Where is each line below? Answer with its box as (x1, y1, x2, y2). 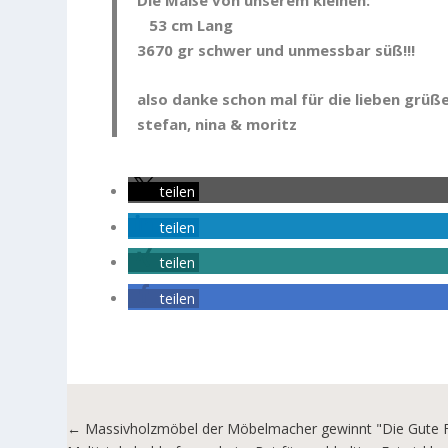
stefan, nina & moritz (137, 113, 298, 134)
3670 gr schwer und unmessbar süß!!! (137, 39, 416, 60)
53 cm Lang (137, 14, 234, 35)
